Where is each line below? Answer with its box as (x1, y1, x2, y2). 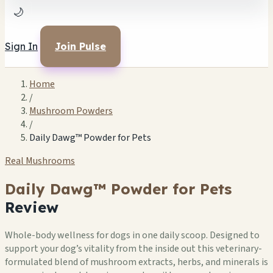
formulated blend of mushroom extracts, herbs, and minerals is (5, 255, 268, 269)
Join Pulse (55, 40, 106, 52)
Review (5, 197, 58, 216)
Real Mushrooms (5, 154, 75, 168)
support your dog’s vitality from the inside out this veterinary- (5, 241, 262, 255)
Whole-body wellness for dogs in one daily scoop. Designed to (5, 228, 260, 242)
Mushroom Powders (29, 104, 113, 118)
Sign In (5, 40, 38, 52)
